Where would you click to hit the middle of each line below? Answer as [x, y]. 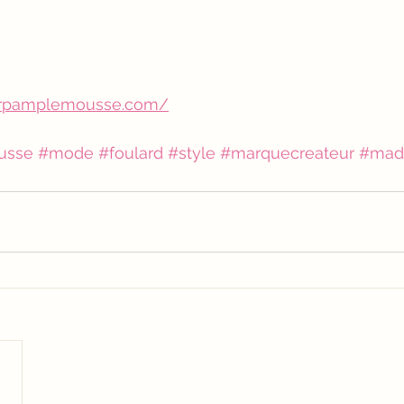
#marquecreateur [287, 153]
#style [192, 153]
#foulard [131, 153]
